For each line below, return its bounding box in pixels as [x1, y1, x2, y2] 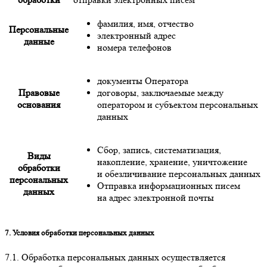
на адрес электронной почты [97, 192, 214, 204]
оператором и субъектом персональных [97, 99, 258, 111]
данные [23, 36, 54, 48]
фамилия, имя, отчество [97, 18, 194, 30]
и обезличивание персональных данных [97, 168, 260, 180]
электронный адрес [97, 30, 176, 42]
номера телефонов [97, 42, 172, 54]
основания [17, 99, 60, 111]
